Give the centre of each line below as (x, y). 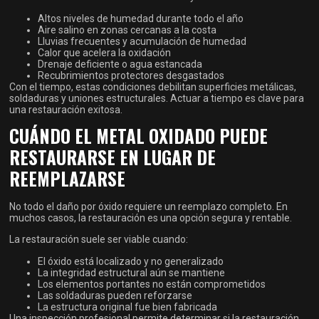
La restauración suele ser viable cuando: (99, 240)
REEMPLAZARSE (68, 178)
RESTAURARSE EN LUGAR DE (113, 157)
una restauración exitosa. (66, 109)
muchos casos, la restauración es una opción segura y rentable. (151, 218)
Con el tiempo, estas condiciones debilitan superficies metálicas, (153, 87)
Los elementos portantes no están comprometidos (152, 284)
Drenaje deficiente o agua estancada (120, 64)
